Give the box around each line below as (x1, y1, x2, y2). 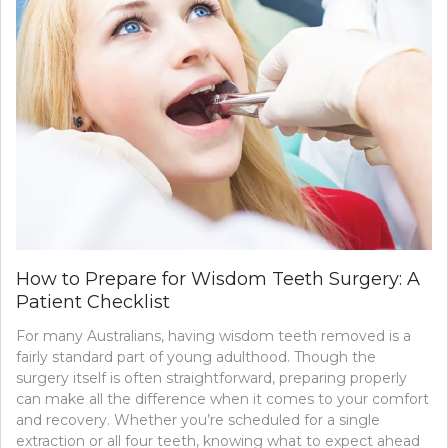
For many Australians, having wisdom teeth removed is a (16, 326, 411, 345)
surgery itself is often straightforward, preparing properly (16, 368, 407, 387)
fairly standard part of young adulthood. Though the (16, 347, 376, 366)
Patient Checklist (16, 290, 170, 313)
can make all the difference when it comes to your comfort (16, 389, 429, 408)
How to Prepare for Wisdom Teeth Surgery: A (16, 267, 420, 290)
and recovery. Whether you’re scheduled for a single (16, 410, 380, 429)
